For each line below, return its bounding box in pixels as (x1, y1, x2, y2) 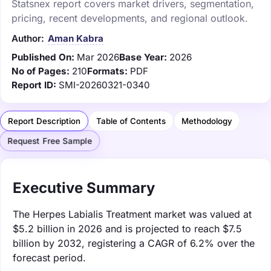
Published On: (11, 51, 74, 63)
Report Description (8, 116, 80, 126)
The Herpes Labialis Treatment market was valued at (13, 207, 252, 220)
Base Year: (119, 51, 167, 63)
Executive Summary (13, 178, 155, 197)
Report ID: (11, 79, 56, 91)
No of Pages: (11, 65, 70, 77)
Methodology (181, 116, 232, 126)
